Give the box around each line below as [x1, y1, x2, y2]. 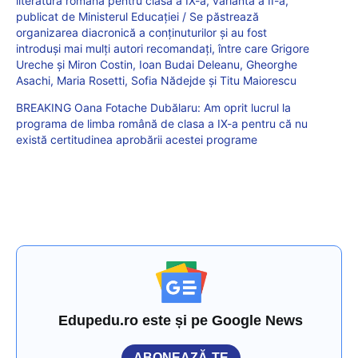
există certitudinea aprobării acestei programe [16, 132, 257, 146]
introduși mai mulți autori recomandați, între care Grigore [16, 41, 309, 55]
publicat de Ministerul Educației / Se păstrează [16, 9, 259, 23]
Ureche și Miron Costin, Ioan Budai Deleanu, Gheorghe [16, 57, 297, 71]
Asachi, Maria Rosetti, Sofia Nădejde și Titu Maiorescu [16, 73, 296, 87]
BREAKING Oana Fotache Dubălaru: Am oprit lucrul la [16, 100, 291, 114]
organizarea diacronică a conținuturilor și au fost [16, 25, 267, 39]
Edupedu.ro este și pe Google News [58, 312, 304, 328]
